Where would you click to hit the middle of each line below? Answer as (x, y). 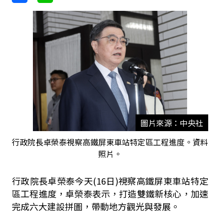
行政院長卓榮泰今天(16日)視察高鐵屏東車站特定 (110, 181)
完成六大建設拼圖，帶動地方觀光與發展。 (96, 206)
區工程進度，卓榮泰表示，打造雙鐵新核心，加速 (110, 193)
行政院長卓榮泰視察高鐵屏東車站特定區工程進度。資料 (110, 142)
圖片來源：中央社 (172, 123)
